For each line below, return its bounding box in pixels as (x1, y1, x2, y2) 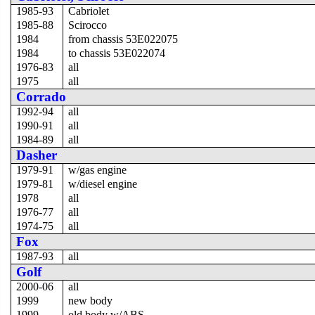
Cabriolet (68, 4, 110, 17)
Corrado (16, 89, 67, 104)
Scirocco (68, 18, 108, 31)
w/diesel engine (68, 177, 138, 190)
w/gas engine (68, 163, 127, 176)
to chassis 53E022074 (68, 46, 166, 59)
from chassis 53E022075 (68, 32, 179, 45)
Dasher (16, 147, 58, 162)
